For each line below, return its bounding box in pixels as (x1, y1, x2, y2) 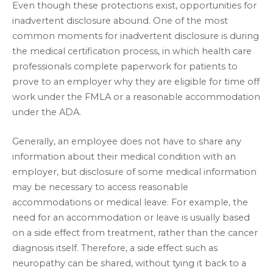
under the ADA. (12, 106, 81, 118)
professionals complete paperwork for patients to (12, 60, 238, 72)
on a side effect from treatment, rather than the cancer (12, 227, 258, 239)
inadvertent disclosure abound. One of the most (12, 15, 228, 26)
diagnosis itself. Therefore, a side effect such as (12, 243, 218, 254)
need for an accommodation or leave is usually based (12, 212, 250, 224)
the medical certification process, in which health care (12, 45, 252, 57)
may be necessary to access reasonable (12, 182, 188, 193)
